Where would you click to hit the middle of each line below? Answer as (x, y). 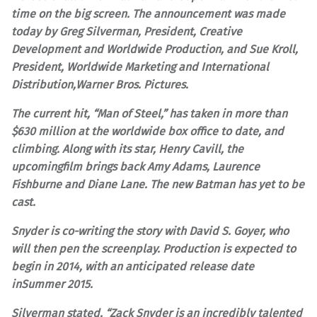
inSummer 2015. (52, 284)
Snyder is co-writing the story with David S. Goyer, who (150, 231)
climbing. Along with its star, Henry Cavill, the (127, 149)
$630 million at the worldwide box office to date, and (148, 131)
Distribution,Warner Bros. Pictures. (100, 84)
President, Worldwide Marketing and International (140, 67)
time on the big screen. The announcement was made (148, 13)
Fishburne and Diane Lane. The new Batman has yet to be (158, 184)
